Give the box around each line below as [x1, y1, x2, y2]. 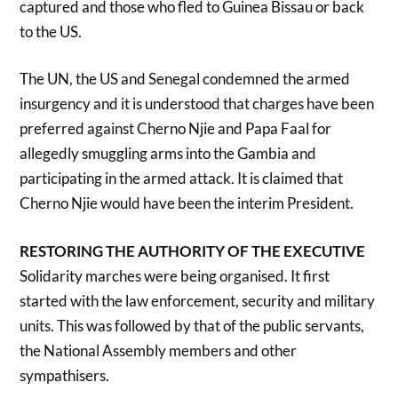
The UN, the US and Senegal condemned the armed [20, 69, 351, 89]
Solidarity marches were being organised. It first [20, 266, 330, 285]
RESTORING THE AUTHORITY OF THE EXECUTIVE [20, 241, 366, 260]
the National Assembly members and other [20, 340, 298, 360]
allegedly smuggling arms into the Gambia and [20, 144, 317, 163]
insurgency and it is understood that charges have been [20, 94, 375, 114]
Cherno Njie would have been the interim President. [20, 194, 354, 213]
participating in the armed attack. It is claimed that [20, 169, 344, 188]
